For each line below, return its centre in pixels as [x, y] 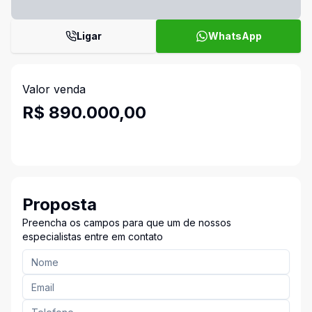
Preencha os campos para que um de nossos [127, 223]
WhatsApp [235, 36]
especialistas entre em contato [93, 236]
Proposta [60, 204]
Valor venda [54, 89]
